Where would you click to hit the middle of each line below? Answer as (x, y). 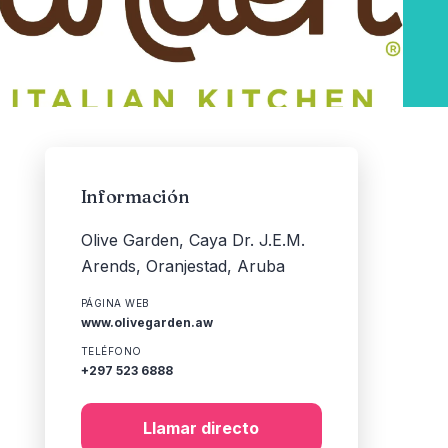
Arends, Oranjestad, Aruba (182, 266)
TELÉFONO (111, 351)
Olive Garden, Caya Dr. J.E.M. (192, 240)
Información (135, 196)
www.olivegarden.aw (146, 322)
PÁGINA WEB (115, 303)
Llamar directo (201, 428)
